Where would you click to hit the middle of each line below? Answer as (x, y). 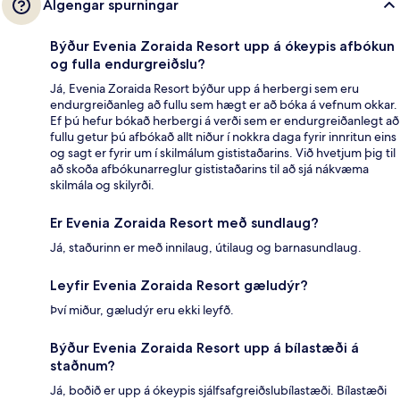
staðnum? (83, 365)
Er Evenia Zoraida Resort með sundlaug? (184, 222)
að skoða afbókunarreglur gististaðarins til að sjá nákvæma (209, 168)
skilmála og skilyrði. (102, 184)
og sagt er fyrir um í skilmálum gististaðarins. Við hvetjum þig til (223, 152)
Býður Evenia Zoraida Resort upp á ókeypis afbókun (222, 46)
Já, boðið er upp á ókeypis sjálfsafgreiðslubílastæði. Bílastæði (218, 390)
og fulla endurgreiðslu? (128, 63)
